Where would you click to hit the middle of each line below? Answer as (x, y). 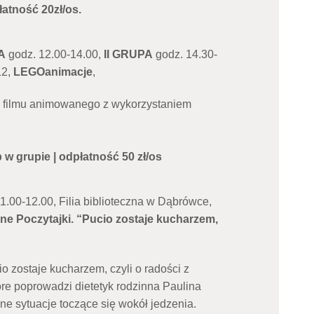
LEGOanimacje (53, 72)
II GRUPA (128, 55)
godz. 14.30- (185, 55)
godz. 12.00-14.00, (54, 55)
